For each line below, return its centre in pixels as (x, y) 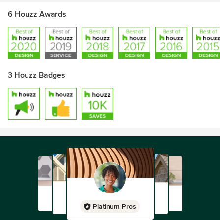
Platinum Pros (114, 206)
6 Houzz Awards (37, 14)
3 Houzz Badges (37, 75)
